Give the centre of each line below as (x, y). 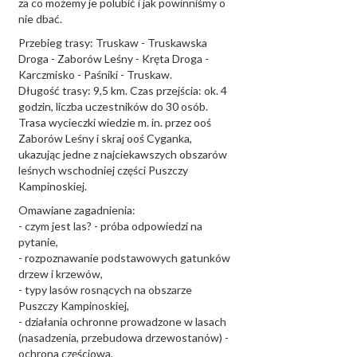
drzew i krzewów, (61, 274)
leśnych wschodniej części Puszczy (103, 170)
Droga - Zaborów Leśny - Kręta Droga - (114, 59)
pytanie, (38, 242)
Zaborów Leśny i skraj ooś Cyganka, (105, 138)
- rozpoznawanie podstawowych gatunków (124, 258)
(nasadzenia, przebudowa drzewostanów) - (124, 337)
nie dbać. (40, 19)
